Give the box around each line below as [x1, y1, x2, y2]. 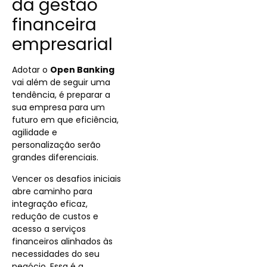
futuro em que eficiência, [12, 114, 119, 126]
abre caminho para [12, 185, 92, 197]
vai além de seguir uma [12, 76, 110, 89]
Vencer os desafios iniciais [12, 172, 121, 185]
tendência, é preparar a [12, 89, 110, 101]
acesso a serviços [12, 222, 86, 235]
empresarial [12, 33, 113, 57]
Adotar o [12, 64, 50, 76]
